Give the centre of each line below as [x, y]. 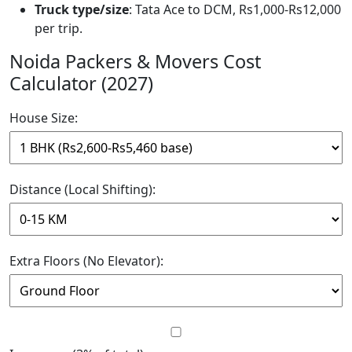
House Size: [44, 117]
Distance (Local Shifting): [82, 189]
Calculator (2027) [81, 83]
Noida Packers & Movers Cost [135, 61]
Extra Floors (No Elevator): [86, 260]
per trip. [59, 28]
